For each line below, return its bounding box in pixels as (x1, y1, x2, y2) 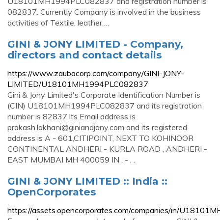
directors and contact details (7, 49, 162, 61)
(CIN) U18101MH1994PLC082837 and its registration (7, 101, 202, 110)
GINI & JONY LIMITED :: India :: (7, 175, 167, 187)
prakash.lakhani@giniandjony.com (7, 122, 124, 132)
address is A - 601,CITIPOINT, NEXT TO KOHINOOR (7, 133, 193, 143)
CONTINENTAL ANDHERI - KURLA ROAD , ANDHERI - (7, 144, 207, 154)
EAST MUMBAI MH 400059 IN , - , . (7, 155, 135, 165)
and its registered (124, 122, 187, 132)
